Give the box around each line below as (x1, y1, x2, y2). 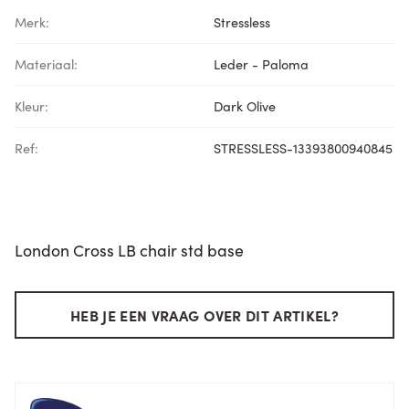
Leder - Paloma (214, 55, 309, 74)
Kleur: (15, 97, 48, 116)
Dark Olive (214, 97, 276, 116)
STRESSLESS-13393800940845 (214, 139, 393, 158)
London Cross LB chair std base (15, 238, 244, 262)
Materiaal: (15, 55, 78, 74)
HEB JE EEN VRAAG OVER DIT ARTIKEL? (70, 305, 339, 326)
